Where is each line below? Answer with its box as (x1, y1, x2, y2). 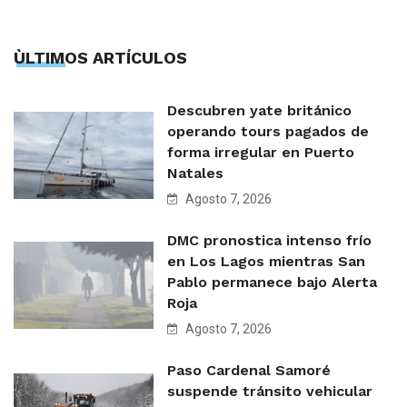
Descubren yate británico (167, 102, 352, 120)
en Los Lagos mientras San (167, 253, 365, 271)
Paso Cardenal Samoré (167, 362, 331, 380)
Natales (167, 164, 223, 183)
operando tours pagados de (167, 123, 369, 141)
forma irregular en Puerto (167, 144, 354, 162)
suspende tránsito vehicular (167, 382, 372, 401)
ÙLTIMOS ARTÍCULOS (14, 48, 187, 68)
